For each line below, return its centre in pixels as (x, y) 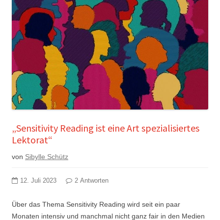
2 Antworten (92, 180)
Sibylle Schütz (47, 156)
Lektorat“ (32, 139)
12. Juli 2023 (38, 180)
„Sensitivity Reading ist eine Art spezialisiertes (106, 128)
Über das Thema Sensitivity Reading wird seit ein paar (96, 204)
